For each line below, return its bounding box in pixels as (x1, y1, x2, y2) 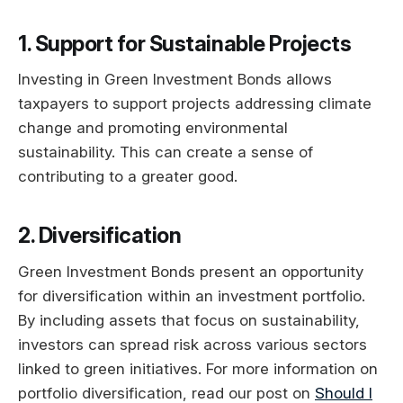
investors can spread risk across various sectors (18, 335, 367, 354)
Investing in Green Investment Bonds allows (18, 70, 332, 89)
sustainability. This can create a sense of (18, 143, 313, 162)
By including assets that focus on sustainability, (18, 310, 360, 329)
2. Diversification (18, 222, 182, 249)
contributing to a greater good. (18, 167, 237, 186)
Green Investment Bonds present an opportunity (18, 262, 363, 281)
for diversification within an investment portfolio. (18, 286, 365, 305)
